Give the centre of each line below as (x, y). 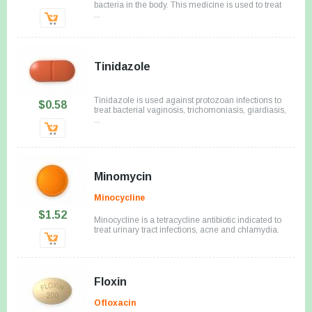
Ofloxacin (115, 303)
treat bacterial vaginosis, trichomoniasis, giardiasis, (190, 110)
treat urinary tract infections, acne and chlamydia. (187, 229)
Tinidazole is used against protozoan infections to (188, 100)
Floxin (110, 281)
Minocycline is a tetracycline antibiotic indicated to (188, 220)
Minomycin (123, 176)
